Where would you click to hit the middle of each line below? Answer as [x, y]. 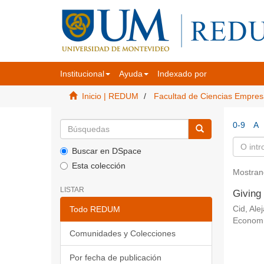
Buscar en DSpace [107, 151]
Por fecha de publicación [115, 258]
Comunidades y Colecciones [123, 233]
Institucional [82, 74]
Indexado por [182, 74]
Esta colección [99, 166]
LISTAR [72, 190]
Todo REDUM [95, 209]
